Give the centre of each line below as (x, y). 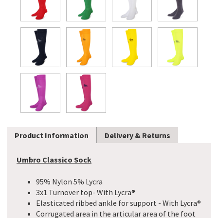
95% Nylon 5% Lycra (69, 182)
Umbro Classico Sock (54, 160)
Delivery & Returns (137, 135)
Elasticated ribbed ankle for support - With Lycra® (118, 203)
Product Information (52, 135)
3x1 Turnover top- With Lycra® (86, 192)
